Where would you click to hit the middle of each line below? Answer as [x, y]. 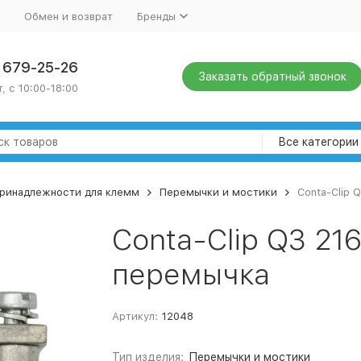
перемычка [191, 274]
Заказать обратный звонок [272, 77]
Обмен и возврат [68, 16]
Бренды [156, 16]
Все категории [318, 142]
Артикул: [135, 316]
